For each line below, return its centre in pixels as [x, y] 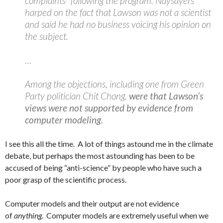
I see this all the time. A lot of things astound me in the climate [109, 144]
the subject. [47, 36]
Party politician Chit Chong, [77, 96]
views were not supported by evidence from [109, 108]
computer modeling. [64, 120]
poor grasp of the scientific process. [66, 179]
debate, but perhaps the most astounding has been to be [100, 156]
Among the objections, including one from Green [114, 84]
